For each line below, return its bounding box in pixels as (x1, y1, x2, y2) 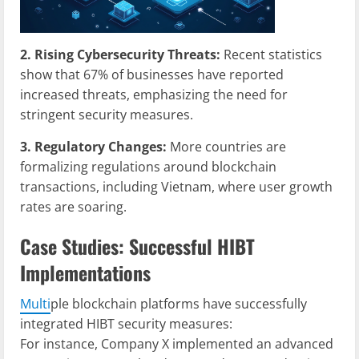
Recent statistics (220, 46, 322, 64)
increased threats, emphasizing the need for (20, 86, 288, 104)
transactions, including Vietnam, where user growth (20, 178, 333, 196)
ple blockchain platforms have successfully (50, 295, 307, 313)
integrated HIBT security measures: (20, 315, 232, 333)
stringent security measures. (20, 106, 193, 124)
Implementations (20, 258, 151, 288)
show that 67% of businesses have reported (20, 66, 284, 84)
